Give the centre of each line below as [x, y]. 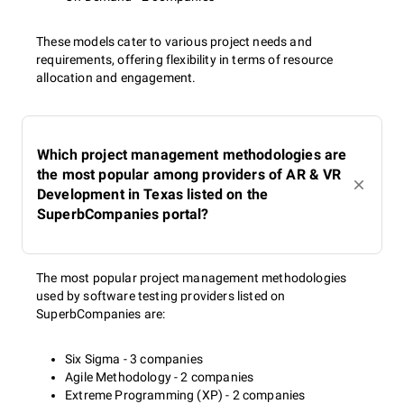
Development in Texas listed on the [153, 194]
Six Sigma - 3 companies [134, 359]
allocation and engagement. [116, 78]
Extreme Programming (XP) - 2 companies [185, 395]
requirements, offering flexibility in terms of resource [185, 60]
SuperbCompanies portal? [123, 214]
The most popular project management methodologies [192, 278]
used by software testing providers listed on [161, 296]
